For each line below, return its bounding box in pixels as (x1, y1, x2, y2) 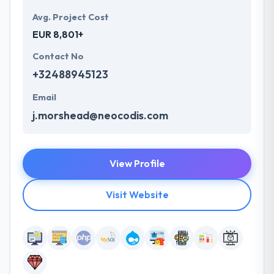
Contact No (32, 51, 84, 62)
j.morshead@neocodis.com (32, 108, 168, 123)
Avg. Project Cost (32, 12, 109, 23)
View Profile (109, 157, 165, 170)
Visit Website (105, 188, 169, 201)
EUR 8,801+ (32, 28, 83, 41)
